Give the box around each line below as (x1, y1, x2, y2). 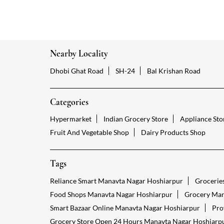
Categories (49, 96, 88, 107)
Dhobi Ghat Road (49, 66, 103, 75)
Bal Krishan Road (146, 66, 200, 75)
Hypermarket (49, 114, 91, 123)
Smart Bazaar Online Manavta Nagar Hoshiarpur (49, 203, 200, 212)
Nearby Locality (49, 47, 108, 59)
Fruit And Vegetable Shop (49, 128, 129, 137)
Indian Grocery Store (103, 114, 168, 123)
